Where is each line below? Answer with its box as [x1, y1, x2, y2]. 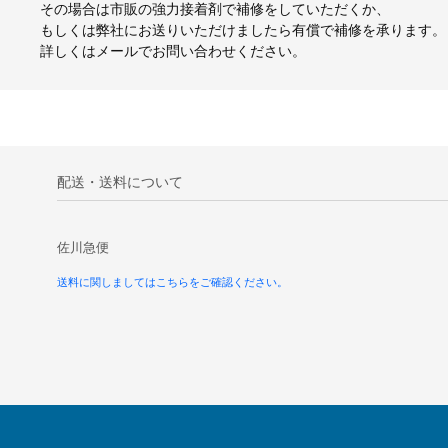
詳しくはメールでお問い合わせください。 [39, 43, 306, 60]
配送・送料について [56, 173, 183, 190]
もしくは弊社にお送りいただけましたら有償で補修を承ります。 [39, 22, 446, 39]
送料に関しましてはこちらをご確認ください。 [56, 275, 288, 288]
